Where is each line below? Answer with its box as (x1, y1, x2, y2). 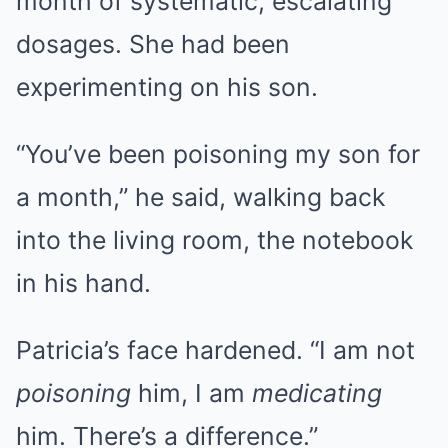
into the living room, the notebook (16, 225, 413, 255)
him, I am (131, 378, 252, 408)
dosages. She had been (16, 29, 290, 59)
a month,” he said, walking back (16, 182, 385, 212)
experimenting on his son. (16, 72, 318, 102)
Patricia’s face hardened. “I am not (16, 335, 415, 365)
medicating (252, 378, 382, 408)
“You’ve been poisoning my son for (16, 139, 420, 169)
